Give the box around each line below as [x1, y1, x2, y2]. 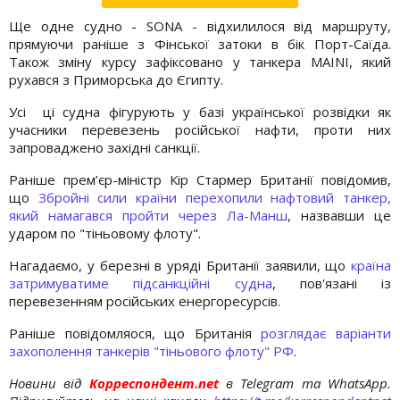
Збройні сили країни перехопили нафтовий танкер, [37, 187, 392, 206]
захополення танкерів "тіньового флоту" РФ [9, 341, 294, 360]
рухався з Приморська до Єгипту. [9, 70, 223, 88]
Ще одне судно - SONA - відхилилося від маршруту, [9, 16, 391, 35]
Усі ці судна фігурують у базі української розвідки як [9, 102, 391, 121]
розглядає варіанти [261, 323, 392, 342]
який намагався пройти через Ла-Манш [9, 205, 287, 224]
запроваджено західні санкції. [9, 137, 200, 156]
